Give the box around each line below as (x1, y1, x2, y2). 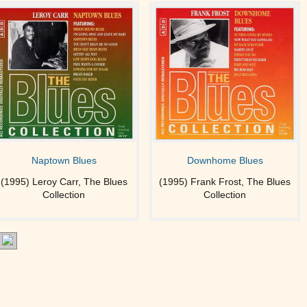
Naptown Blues (31, 155, 97, 166)
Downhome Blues (186, 155, 263, 166)
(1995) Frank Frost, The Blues (159, 176, 291, 187)
